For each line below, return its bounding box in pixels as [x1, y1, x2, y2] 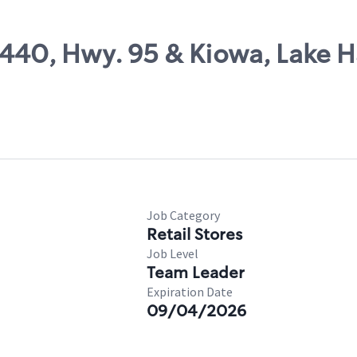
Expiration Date [147, 284, 233, 300]
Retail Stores [147, 224, 242, 245]
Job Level [147, 245, 198, 261]
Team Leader [147, 262, 245, 283]
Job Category [147, 207, 220, 223]
